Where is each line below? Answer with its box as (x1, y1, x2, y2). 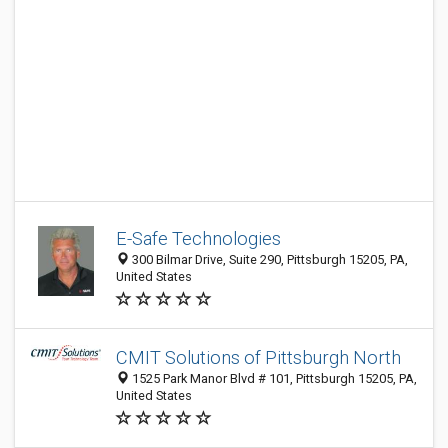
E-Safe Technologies (116, 228, 281, 249)
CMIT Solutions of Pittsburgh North (116, 347, 401, 368)
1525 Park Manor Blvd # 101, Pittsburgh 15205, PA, (129, 371, 417, 386)
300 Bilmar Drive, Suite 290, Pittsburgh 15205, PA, (129, 252, 408, 267)
